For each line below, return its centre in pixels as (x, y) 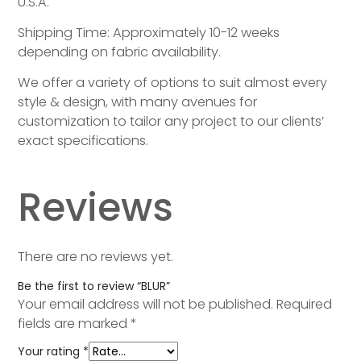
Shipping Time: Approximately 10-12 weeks (149, 32)
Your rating (51, 351)
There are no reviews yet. (96, 256)
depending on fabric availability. (120, 52)
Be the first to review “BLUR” (94, 286)
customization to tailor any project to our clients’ (171, 121)
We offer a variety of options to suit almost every (173, 82)
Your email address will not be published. (146, 304)
